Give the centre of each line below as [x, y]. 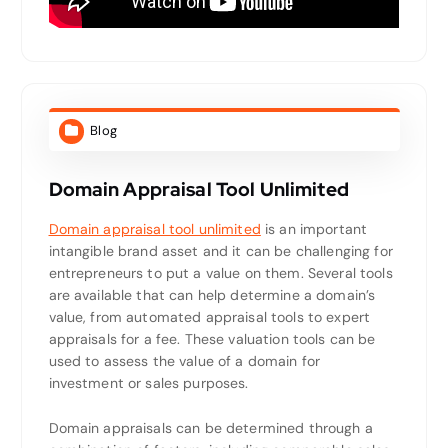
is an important [314, 229]
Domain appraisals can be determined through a [210, 428]
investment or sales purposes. [148, 383]
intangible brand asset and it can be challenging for [220, 251]
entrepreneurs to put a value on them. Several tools [220, 273]
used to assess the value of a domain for [184, 361]
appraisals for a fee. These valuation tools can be [212, 339]
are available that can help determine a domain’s [212, 295]
